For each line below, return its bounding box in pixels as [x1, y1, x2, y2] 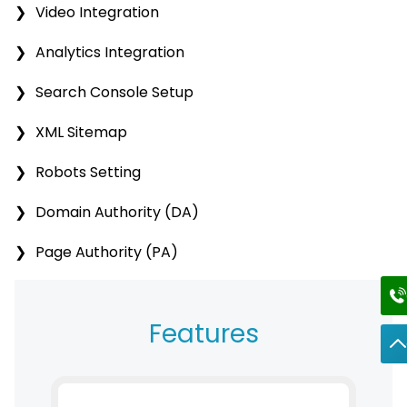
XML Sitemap [35, 122, 127, 144]
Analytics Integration [35, 42, 184, 64]
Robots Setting [35, 162, 141, 184]
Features [148, 316, 259, 352]
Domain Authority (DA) [35, 202, 199, 223]
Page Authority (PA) [35, 242, 178, 263]
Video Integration [35, 2, 159, 24]
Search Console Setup [35, 82, 194, 104]
